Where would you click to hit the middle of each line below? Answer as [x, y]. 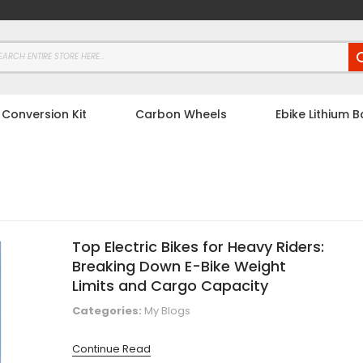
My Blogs [167, 310]
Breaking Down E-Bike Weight [179, 266]
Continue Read [111, 348]
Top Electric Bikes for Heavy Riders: [198, 246]
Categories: [107, 310]
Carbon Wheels [181, 114]
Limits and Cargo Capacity [170, 285]
